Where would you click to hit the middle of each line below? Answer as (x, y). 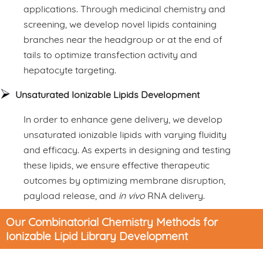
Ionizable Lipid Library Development (97, 236)
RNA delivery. (175, 195)
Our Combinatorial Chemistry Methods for (112, 222)
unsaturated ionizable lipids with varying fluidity (125, 134)
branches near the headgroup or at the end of (123, 39)
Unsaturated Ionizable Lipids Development (107, 94)
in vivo (132, 195)
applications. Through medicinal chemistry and (124, 9)
